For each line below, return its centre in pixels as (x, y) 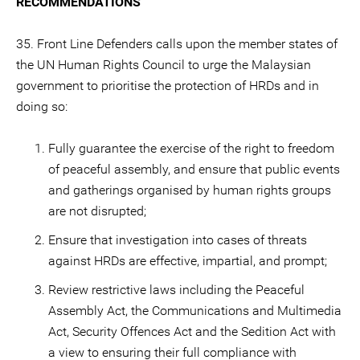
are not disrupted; (97, 211)
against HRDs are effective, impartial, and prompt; (188, 261)
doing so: (42, 106)
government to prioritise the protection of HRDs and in (168, 86)
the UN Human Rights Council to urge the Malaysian (164, 65)
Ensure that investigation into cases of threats (178, 240)
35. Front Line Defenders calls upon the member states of (177, 44)
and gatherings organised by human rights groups (190, 190)
